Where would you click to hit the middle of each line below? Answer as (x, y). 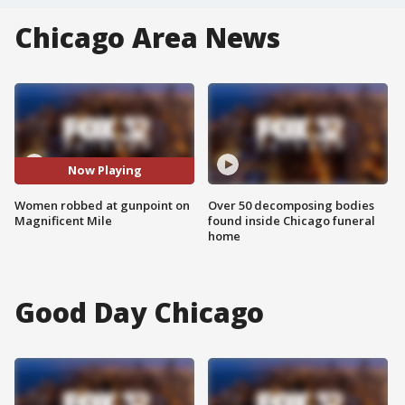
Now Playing (104, 170)
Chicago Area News (148, 38)
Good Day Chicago (140, 312)
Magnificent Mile (63, 220)
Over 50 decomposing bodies (291, 205)
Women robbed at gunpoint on (102, 205)
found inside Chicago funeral (292, 220)
